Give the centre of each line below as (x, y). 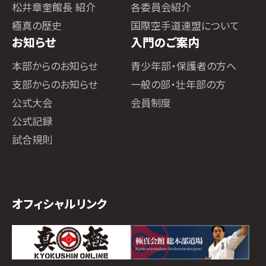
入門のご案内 (165, 42)
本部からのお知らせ (55, 66)
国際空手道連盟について (185, 26)
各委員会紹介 (161, 7)
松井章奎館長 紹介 (54, 7)
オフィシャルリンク (60, 204)
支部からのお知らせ (55, 85)
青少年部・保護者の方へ (183, 66)
